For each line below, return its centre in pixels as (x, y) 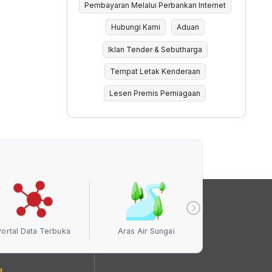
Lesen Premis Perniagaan (155, 93)
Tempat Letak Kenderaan (155, 71)
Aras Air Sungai (146, 231)
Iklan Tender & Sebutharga (155, 49)
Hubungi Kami (136, 27)
